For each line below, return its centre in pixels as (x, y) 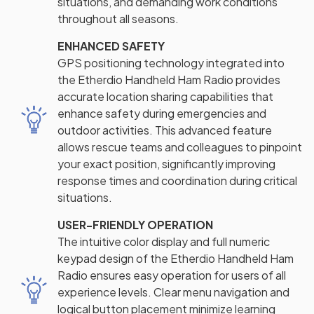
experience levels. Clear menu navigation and (173, 292)
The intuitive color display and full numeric (164, 241)
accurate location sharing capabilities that (165, 96)
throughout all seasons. (118, 18)
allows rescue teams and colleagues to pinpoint (180, 146)
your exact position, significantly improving (166, 163)
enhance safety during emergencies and (162, 113)
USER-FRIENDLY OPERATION (135, 224)
